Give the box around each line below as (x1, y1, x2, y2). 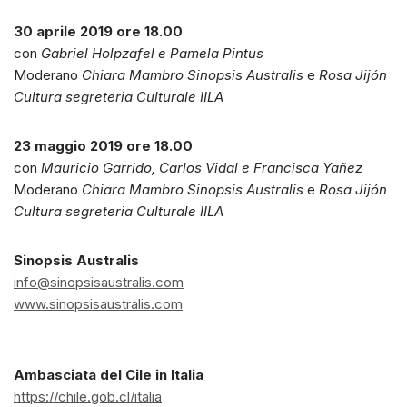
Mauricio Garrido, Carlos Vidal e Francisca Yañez (41, 159, 362, 177)
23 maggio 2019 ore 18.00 (14, 137, 193, 155)
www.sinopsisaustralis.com (14, 295, 183, 313)
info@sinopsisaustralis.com (14, 273, 184, 292)
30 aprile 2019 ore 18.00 (14, 23, 183, 41)
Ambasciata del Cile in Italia (14, 366, 203, 384)
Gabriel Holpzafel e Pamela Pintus (41, 45, 263, 63)
